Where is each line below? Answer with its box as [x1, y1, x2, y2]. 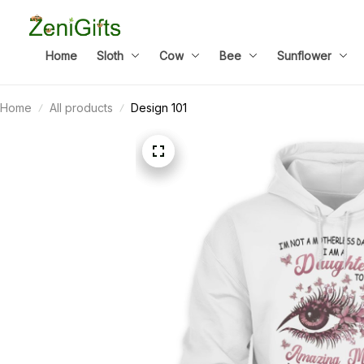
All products [50, 101, 113, 115]
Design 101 [131, 101, 187, 115]
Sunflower [277, 48, 331, 63]
